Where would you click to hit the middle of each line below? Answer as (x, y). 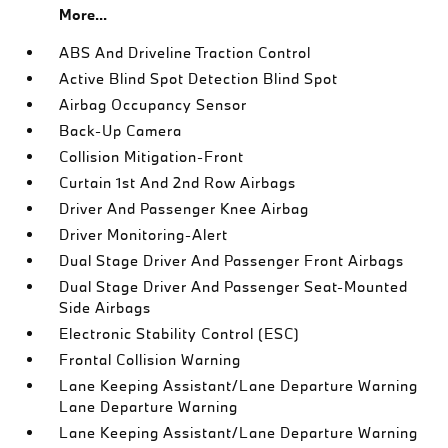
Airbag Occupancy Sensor (153, 104)
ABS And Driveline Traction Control (185, 52)
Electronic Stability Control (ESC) (180, 333)
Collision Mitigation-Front (152, 156)
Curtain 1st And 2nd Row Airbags (178, 182)
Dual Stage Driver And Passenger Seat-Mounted (234, 286)
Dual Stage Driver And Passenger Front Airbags (232, 260)
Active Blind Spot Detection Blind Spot (199, 78)
